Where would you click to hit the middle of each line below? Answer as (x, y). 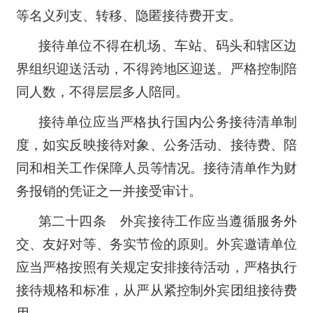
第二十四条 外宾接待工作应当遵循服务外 (168, 221)
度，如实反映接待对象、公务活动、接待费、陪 (156, 145)
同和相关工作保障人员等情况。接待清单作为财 (156, 168)
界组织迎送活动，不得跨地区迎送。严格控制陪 (156, 68)
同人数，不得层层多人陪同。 (102, 92)
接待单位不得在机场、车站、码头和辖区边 (168, 45)
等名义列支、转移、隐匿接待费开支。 (129, 15)
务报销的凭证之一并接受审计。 (109, 191)
